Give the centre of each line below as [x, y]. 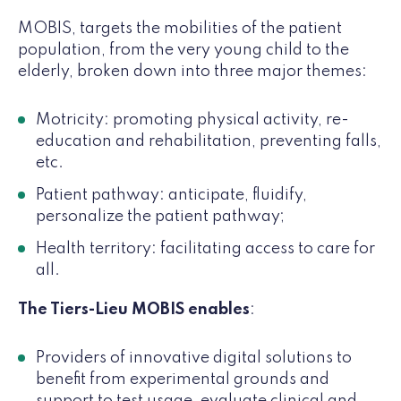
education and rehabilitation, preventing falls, [209, 141]
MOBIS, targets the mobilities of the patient [180, 28]
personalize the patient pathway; [160, 216]
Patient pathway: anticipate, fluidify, [171, 195]
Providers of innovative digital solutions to [194, 358]
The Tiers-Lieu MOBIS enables [134, 309]
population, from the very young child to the [183, 50]
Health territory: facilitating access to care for [205, 248]
